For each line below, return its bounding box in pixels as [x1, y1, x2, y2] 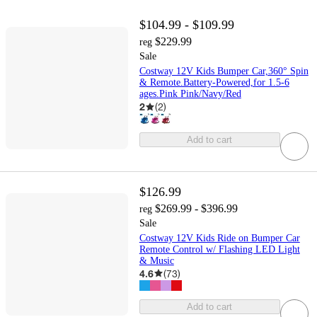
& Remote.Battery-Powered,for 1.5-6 [139, 77, 289, 88]
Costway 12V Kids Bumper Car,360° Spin [139, 66, 309, 77]
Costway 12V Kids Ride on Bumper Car [139, 232, 300, 243]
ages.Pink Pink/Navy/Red [139, 88, 241, 100]
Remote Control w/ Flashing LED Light [139, 243, 300, 255]
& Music [139, 255, 174, 266]
